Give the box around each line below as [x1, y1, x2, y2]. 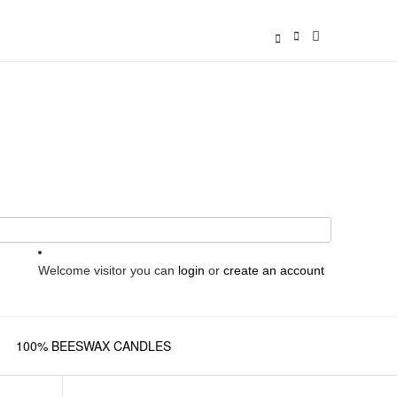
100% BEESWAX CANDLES [16, 336, 171, 354]
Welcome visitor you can [38, 262, 178, 277]
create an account [223, 262, 324, 277]
